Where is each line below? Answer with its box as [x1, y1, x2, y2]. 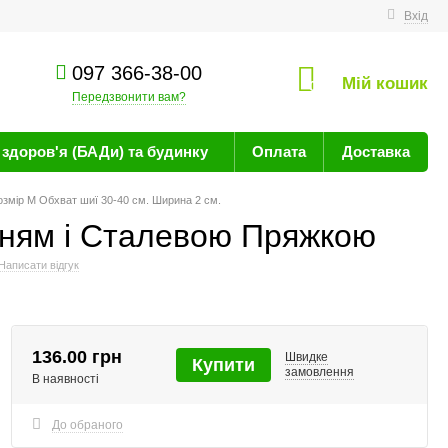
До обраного [51, 418, 123, 432]
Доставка [341, 143, 410, 160]
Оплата [251, 143, 306, 160]
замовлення [284, 365, 354, 379]
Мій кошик [342, 74, 428, 93]
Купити [191, 355, 255, 375]
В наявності [31, 372, 99, 386]
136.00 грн [31, 347, 122, 367]
